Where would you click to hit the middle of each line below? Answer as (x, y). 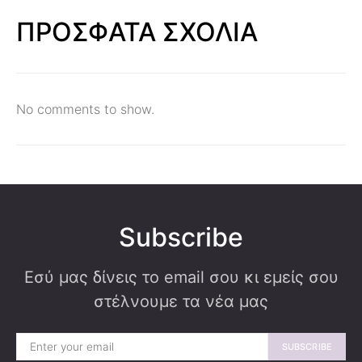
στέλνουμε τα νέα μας (181, 301)
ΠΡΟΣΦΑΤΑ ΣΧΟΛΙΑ (137, 32)
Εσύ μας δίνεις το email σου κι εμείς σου (181, 277)
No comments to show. (85, 109)
